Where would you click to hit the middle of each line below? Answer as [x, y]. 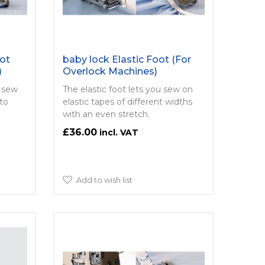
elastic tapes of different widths [127, 101]
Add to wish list [104, 180]
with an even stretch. [106, 114]
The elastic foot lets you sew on [127, 89]
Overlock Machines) [110, 71]
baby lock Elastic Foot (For [127, 59]
